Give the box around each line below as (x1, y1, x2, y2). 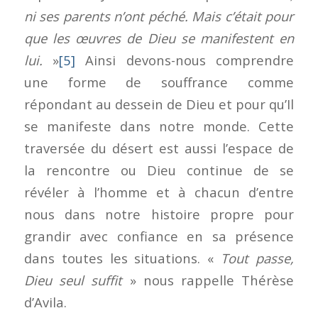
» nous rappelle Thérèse (129, 270, 295, 289)
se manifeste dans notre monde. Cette (23, 116, 295, 135)
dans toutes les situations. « (23, 248, 221, 267)
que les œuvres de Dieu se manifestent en (23, 28, 295, 47)
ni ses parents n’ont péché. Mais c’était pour (23, 6, 295, 25)
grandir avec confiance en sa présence (23, 226, 295, 245)
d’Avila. (23, 292, 67, 311)
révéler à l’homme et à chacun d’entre (23, 182, 295, 201)
